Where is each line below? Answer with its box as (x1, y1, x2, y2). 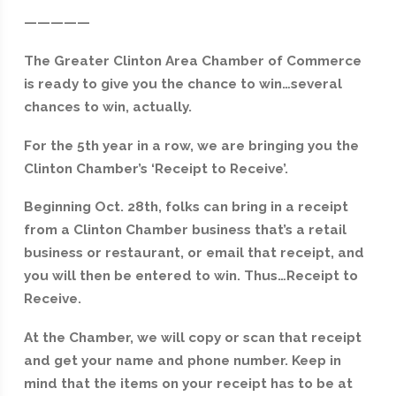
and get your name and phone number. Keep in (23, 353, 341, 369)
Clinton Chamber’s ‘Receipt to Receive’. (23, 160, 288, 177)
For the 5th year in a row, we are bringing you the (23, 137, 359, 154)
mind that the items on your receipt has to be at (23, 376, 353, 392)
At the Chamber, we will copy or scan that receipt (23, 330, 362, 346)
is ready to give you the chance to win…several (23, 76, 342, 93)
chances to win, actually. (23, 99, 192, 116)
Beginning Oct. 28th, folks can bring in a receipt (23, 199, 348, 216)
